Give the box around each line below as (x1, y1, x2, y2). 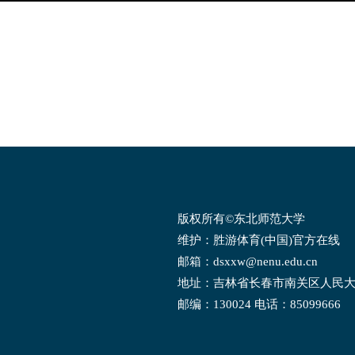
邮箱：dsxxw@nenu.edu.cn (177, 255, 318, 268)
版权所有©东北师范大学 (177, 212, 305, 225)
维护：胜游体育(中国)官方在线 (177, 234, 340, 246)
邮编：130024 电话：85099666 (177, 298, 341, 311)
